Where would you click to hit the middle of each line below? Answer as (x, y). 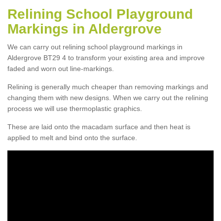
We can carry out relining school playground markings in (95, 47)
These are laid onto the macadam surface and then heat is (99, 127)
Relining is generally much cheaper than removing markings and (108, 87)
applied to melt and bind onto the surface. (72, 137)
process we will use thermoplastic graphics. (75, 108)
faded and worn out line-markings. (61, 68)
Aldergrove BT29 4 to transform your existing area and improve (106, 57)
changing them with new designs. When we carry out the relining (108, 97)
